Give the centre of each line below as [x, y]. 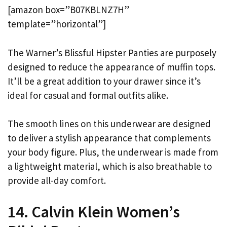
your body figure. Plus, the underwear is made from [113, 152]
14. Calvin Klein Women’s [94, 212]
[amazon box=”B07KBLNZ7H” [68, 10]
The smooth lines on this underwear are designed [109, 124]
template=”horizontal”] [57, 24]
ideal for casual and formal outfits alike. [88, 95]
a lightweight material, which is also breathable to [110, 166]
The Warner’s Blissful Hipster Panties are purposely [112, 52]
